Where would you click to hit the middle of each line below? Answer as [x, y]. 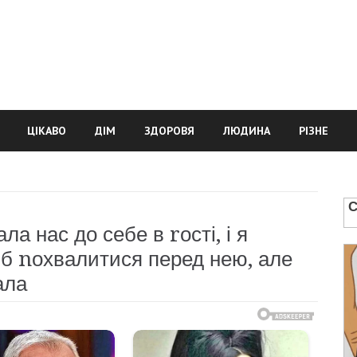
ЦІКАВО [47, 131]
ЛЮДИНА [247, 131]
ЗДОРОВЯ [169, 131]
